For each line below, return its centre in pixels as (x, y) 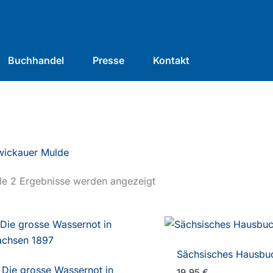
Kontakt (171, 60)
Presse (108, 60)
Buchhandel (36, 60)
